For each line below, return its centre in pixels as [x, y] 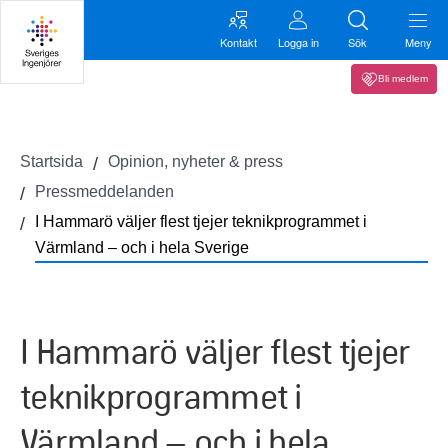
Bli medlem [403, 78]
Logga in [298, 41]
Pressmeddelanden [104, 191]
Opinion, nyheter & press [195, 161]
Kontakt [238, 41]
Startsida [51, 161]
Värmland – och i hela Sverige [142, 247]
